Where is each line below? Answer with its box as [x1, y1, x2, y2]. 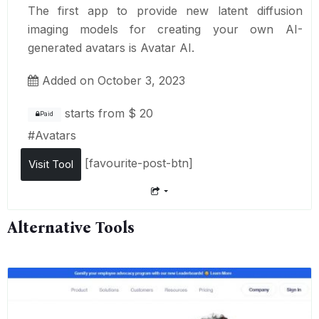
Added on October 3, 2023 [38, 73, 185, 88]
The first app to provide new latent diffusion [27, 3, 303, 18]
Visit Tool [28, 157, 73, 171]
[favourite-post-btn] [80, 156, 193, 171]
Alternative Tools [7, 217, 135, 237]
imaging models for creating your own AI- [27, 21, 303, 36]
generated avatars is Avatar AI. [27, 40, 194, 55]
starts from [64, 105, 125, 120]
